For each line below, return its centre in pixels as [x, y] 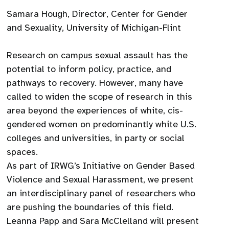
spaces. [22, 152]
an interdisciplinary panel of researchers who [101, 193]
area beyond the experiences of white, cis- [95, 110]
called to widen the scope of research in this [100, 97]
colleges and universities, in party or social [96, 138]
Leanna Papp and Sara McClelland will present [103, 221]
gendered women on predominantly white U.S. [102, 124]
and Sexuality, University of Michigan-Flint [94, 28]
